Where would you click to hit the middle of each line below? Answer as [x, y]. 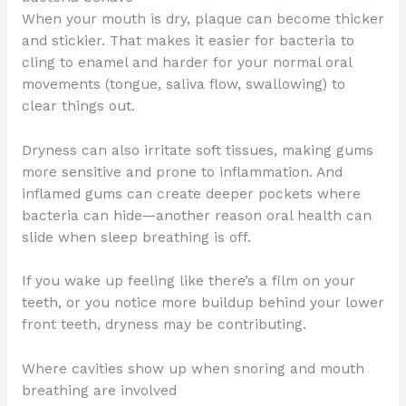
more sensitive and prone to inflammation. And [182, 172]
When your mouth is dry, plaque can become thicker [203, 19]
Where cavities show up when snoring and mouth [193, 369]
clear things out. [78, 106]
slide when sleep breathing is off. [136, 237]
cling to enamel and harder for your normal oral [186, 62]
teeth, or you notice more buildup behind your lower [203, 303]
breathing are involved [99, 391]
